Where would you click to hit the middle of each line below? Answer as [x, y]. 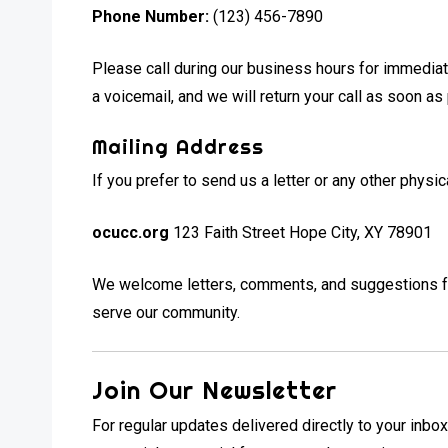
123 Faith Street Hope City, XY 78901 [301, 232]
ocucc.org [131, 232]
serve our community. [166, 312]
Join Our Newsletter [215, 389]
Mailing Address [178, 146]
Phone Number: [151, 16]
